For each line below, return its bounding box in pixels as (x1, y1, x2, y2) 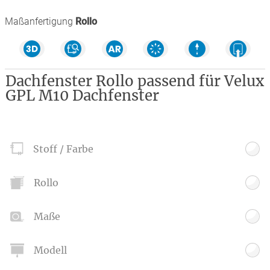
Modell (33, 244, 67, 257)
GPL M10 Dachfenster (5, 86, 159, 105)
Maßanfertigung (5, 16, 73, 27)
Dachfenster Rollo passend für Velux (5, 72, 264, 90)
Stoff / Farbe (33, 143, 94, 155)
